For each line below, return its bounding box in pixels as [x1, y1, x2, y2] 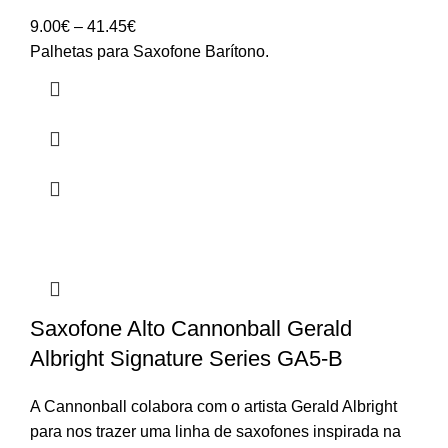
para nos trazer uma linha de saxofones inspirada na [30, 422, 401, 440]
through [135, 91, 189, 109]
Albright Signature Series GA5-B [30, 345, 343, 371]
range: [135, 41, 180, 59]
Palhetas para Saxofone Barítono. [30, 42, 269, 60]
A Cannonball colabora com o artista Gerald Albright [30, 397, 397, 415]
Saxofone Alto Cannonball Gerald [30, 315, 352, 341]
